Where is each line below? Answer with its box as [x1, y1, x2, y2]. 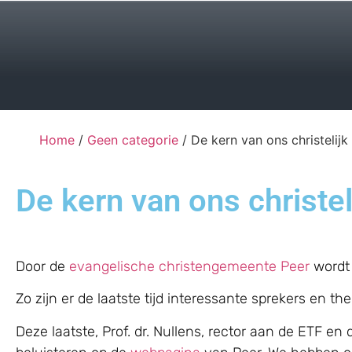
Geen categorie [87, 132, 178, 148]
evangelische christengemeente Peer [69, 258, 310, 275]
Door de [16, 258, 69, 275]
